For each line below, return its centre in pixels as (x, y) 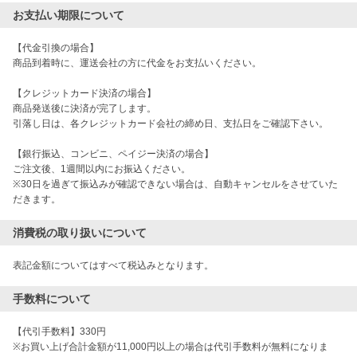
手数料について (52, 299)
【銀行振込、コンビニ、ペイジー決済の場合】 (113, 154)
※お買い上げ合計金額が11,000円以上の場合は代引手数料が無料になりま (171, 347)
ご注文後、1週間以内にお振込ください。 (102, 169)
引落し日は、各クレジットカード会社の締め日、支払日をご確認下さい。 (171, 124)
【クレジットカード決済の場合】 (84, 94)
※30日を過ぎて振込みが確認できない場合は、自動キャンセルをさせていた (175, 184)
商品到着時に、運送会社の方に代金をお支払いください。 (137, 63)
